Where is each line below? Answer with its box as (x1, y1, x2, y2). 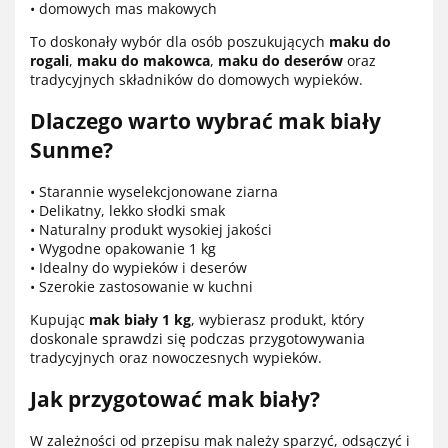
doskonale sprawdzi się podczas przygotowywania (30, 329, 365, 349)
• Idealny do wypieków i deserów (30, 258, 247, 278)
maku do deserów (218, 51, 343, 71)
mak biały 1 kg (89, 310, 191, 330)
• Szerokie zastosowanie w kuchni (30, 277, 253, 297)
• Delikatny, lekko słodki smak (30, 201, 225, 221)
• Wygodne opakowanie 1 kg (30, 239, 216, 259)
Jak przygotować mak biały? (30, 384, 320, 413)
